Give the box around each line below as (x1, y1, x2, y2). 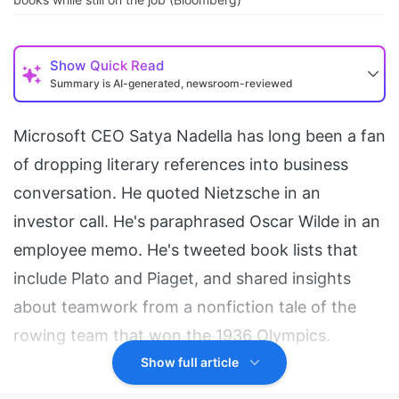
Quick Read (90, 57, 164, 75)
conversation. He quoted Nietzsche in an (13, 183, 321, 203)
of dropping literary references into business (13, 155, 348, 175)
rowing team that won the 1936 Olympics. (13, 326, 330, 346)
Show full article (140, 354, 241, 370)
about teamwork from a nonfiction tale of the (13, 297, 356, 317)
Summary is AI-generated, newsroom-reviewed (50, 77, 293, 91)
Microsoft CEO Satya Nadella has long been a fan (13, 126, 386, 146)
